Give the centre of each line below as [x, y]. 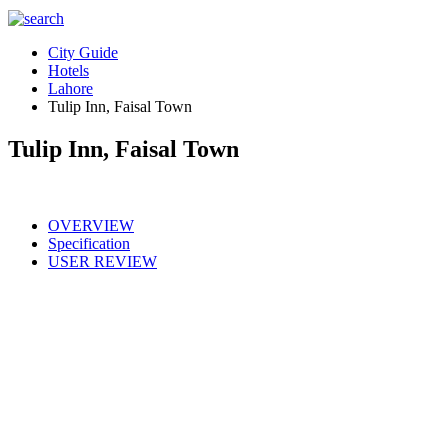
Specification [89, 243]
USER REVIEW [102, 261]
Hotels [68, 70]
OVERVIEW [91, 225]
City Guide [83, 52]
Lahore [70, 88]
